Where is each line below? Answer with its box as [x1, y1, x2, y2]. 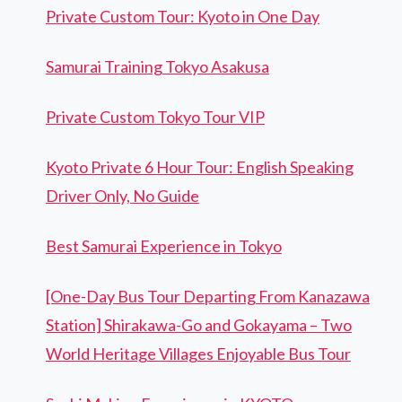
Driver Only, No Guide [46, 186, 199, 206]
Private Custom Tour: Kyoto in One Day [46, 6, 319, 27]
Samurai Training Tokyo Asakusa [46, 57, 269, 77]
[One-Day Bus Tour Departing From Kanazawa [46, 286, 370, 307]
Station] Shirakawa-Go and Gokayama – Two [46, 315, 352, 336]
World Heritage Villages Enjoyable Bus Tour [46, 344, 351, 364]
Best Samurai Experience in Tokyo [46, 236, 282, 257]
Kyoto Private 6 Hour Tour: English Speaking [46, 157, 354, 178]
